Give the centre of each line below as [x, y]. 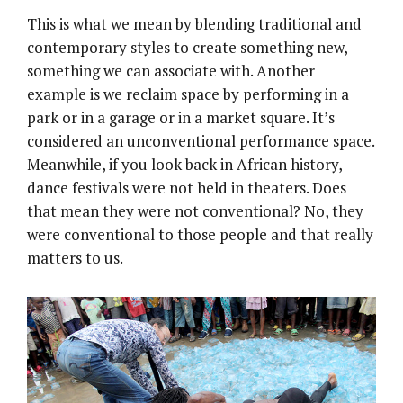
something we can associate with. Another [171, 70]
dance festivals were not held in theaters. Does [187, 187]
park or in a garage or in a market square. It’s [181, 117]
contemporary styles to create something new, [187, 47]
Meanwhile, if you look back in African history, [184, 164]
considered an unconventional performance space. [201, 140]
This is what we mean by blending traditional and [194, 23]
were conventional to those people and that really [200, 234]
